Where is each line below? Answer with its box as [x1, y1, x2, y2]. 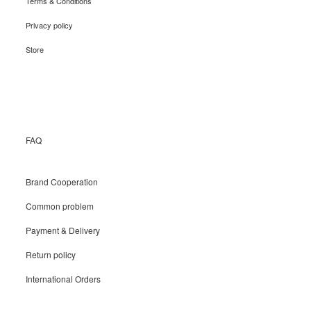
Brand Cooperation [26, 176, 98, 187]
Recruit [26, 85, 50, 96]
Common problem [26, 200, 94, 212]
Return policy [26, 249, 76, 260]
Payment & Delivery [26, 224, 100, 236]
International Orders [26, 273, 101, 285]
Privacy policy [26, 19, 73, 31]
